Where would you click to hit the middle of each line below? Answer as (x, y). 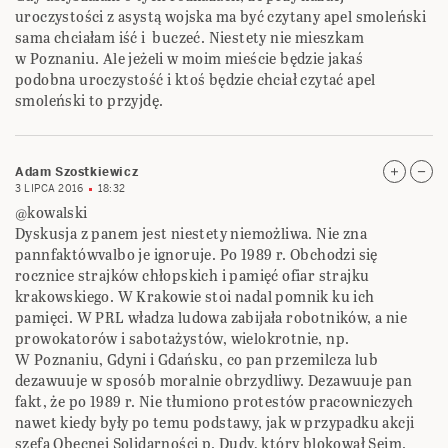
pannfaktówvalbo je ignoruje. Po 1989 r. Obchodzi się (196, 255)
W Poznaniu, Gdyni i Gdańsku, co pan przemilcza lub (196, 360)
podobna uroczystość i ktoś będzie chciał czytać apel (195, 80)
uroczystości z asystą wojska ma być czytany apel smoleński (221, 17)
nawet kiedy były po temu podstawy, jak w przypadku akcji (215, 423)
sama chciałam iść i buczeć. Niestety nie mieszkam (189, 38)
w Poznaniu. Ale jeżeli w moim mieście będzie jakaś (189, 59)
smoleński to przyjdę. (89, 101)
